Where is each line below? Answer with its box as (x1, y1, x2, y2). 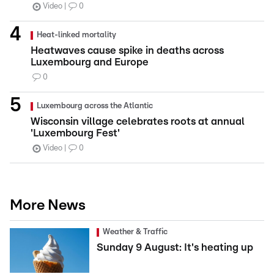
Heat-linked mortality (37, 31, 116, 39)
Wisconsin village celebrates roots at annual (31, 116, 245, 127)
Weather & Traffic (103, 228, 168, 236)
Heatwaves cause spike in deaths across (31, 45, 224, 56)
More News (10, 198, 86, 213)
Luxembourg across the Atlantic (37, 102, 153, 110)
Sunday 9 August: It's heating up (97, 242, 253, 253)
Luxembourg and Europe (31, 56, 149, 67)
